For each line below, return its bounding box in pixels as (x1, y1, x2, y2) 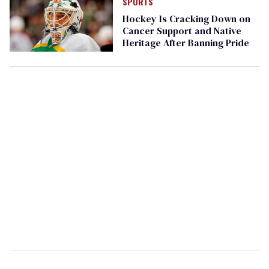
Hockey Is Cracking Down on (122, 11, 250, 25)
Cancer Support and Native (122, 23, 241, 37)
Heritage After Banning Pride (122, 35, 249, 49)
